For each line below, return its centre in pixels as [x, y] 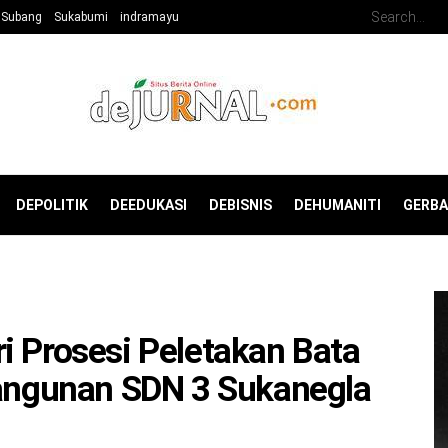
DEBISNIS [240, 205]
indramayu [149, 17]
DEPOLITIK [52, 205]
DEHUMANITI [337, 205]
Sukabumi [81, 17]
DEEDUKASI [148, 205]
